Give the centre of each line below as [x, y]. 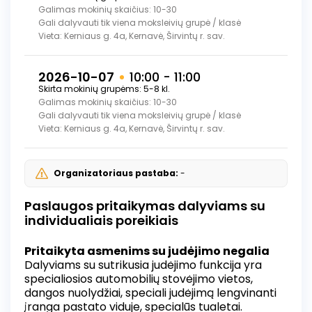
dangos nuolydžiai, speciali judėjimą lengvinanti [150, 293]
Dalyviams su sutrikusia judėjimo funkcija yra [143, 265]
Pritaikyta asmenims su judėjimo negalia [147, 251]
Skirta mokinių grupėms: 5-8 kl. [104, 89]
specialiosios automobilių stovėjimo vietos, [139, 279]
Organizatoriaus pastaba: [117, 173]
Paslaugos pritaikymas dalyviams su [145, 206]
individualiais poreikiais [101, 221]
